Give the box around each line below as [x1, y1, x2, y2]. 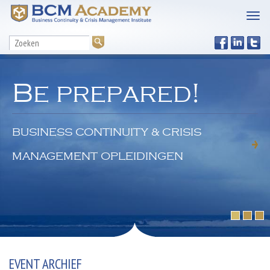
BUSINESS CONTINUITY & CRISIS [12, 126, 201, 137]
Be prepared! [12, 78, 200, 105]
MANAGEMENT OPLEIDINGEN [12, 150, 183, 162]
